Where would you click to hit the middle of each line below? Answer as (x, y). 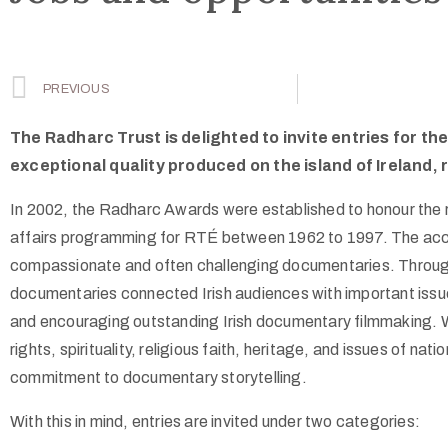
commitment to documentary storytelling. (158, 377)
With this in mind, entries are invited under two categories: (215, 421)
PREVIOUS (76, 89)
